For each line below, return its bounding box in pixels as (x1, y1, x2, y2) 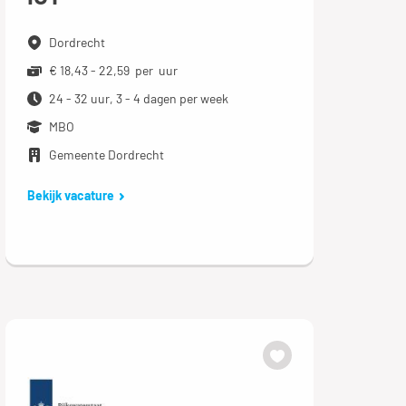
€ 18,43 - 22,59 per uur (48, 62, 178, 78)
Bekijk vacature (26, 187, 114, 203)
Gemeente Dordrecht (48, 146, 164, 162)
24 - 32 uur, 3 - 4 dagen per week (48, 90, 228, 106)
